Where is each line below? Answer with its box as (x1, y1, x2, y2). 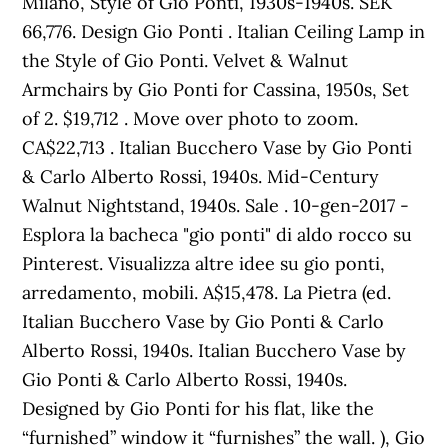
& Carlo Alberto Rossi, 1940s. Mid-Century (22, 165, 380, 188)
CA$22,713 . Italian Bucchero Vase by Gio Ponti (22, 136, 413, 159)
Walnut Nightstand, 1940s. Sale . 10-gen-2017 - (22, 194, 410, 217)
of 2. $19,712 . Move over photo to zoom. (22, 107, 359, 130)
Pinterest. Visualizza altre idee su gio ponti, (22, 252, 386, 275)
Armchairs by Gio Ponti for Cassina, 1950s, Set (22, 78, 410, 101)
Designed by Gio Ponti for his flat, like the (22, 397, 375, 420)
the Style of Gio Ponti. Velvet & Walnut (22, 49, 349, 72)
